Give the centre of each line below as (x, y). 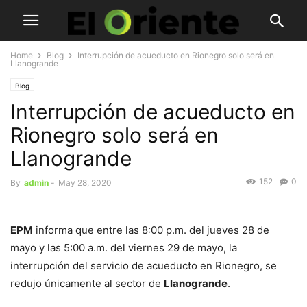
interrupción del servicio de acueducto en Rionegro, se (144, 266)
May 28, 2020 (85, 183)
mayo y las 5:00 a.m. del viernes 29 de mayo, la (124, 248)
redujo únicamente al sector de (87, 284)
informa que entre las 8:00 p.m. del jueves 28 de (151, 230)
